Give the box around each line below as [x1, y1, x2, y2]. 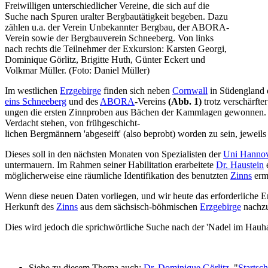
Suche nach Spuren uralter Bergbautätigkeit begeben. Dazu [5, 11, 228, 22]
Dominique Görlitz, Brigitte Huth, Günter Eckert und [5, 54, 205, 65]
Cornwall [172, 86, 208, 96]
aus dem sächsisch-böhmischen [78, 202, 200, 212]
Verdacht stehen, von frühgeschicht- [5, 118, 140, 129]
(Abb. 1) [168, 96, 202, 107]
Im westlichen [5, 86, 60, 96]
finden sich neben [101, 86, 172, 96]
